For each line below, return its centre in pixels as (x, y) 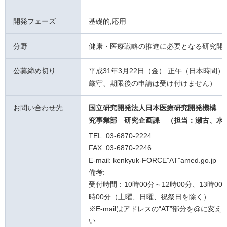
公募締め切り (34, 71)
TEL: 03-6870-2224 (120, 136)
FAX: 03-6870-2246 (120, 148)
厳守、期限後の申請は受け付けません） (153, 83)
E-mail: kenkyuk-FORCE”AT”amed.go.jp (153, 160)
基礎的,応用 (107, 22)
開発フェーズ (34, 22)
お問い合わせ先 (38, 108)
